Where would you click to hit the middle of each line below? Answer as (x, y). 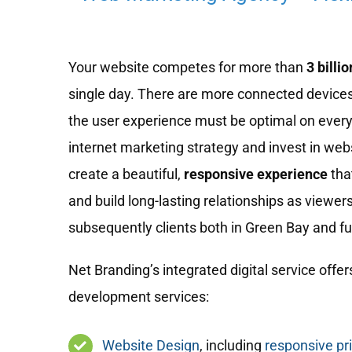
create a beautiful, (126, 174)
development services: (138, 297)
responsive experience (255, 174)
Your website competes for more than (187, 68)
